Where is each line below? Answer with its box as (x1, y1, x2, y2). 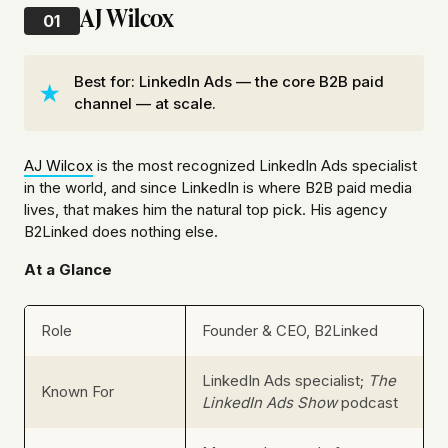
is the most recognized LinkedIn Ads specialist (93, 156, 417, 176)
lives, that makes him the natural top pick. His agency (24, 200, 387, 220)
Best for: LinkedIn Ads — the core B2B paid (74, 72, 384, 92)
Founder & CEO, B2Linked (202, 321, 378, 341)
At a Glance (24, 260, 112, 280)
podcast (337, 393, 398, 413)
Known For (41, 382, 114, 402)
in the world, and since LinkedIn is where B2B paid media (24, 178, 412, 198)
